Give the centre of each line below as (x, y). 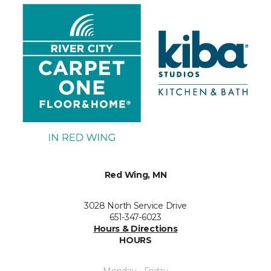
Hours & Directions (135, 229)
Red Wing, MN (135, 175)
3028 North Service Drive (135, 206)
